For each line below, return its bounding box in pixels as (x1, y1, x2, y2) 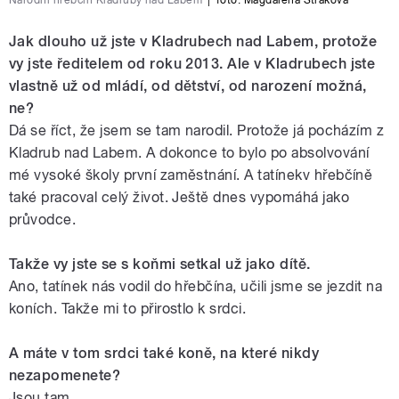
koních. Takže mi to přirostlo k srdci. (9, 300, 247, 318)
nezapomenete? (9, 367, 121, 385)
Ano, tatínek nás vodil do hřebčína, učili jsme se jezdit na (9, 278, 383, 296)
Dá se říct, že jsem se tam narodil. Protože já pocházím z (9, 122, 385, 140)
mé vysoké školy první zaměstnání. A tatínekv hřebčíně (9, 167, 373, 184)
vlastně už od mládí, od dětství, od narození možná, (9, 77, 367, 95)
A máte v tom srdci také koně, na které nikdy (9, 345, 320, 362)
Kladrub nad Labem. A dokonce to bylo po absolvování (9, 144, 370, 162)
